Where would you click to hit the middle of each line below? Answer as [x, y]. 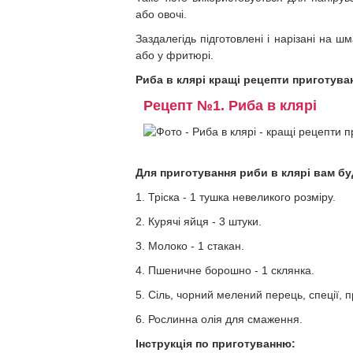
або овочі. [161, 14]
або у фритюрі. [175, 55]
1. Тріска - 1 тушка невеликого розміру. [236, 197]
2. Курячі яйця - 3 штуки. [199, 221]
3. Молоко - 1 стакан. [190, 246]
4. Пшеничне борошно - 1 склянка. [225, 270]
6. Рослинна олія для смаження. [219, 319]
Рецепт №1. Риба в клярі [230, 106]
